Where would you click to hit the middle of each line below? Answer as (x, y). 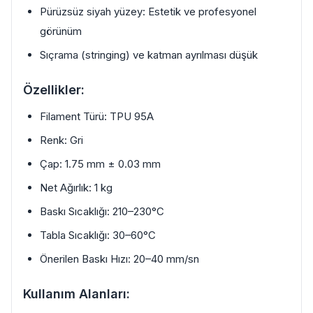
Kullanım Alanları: (77, 294)
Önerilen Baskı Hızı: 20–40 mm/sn (119, 259)
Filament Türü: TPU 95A (97, 116)
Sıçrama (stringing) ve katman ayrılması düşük (149, 55)
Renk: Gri (61, 140)
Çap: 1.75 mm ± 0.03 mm (100, 164)
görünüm (61, 31)
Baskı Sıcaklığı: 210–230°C (102, 211)
